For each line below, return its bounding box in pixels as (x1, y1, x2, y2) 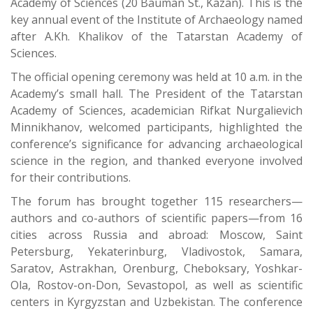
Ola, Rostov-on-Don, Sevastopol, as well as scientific (10, 277, 303, 293)
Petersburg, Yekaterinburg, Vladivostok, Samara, (10, 244, 303, 260)
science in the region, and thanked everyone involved (10, 153, 303, 169)
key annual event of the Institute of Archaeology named (10, 12, 303, 28)
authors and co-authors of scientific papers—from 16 (10, 210, 303, 226)
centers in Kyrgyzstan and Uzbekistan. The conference (10, 294, 303, 310)
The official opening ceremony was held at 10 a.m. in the (10, 69, 303, 85)
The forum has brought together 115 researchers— (10, 194, 303, 210)
